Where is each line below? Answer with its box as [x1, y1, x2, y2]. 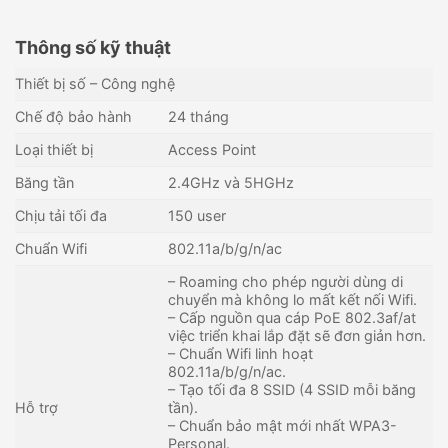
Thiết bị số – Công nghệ [15, 74, 175, 92]
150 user [168, 206, 227, 224]
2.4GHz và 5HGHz [168, 173, 295, 191]
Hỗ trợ [15, 398, 58, 416]
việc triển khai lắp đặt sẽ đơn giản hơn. [168, 326, 427, 344]
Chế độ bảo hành [15, 107, 132, 125]
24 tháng [168, 107, 230, 125]
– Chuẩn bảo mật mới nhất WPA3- [168, 416, 398, 434]
